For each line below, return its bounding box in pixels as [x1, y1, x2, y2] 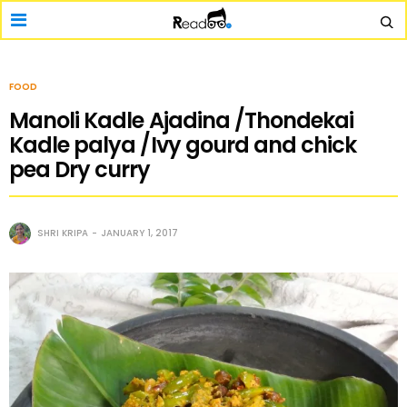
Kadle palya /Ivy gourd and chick [9, 130, 357, 160]
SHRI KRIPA [37, 226, 88, 240]
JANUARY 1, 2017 [101, 226, 178, 240]
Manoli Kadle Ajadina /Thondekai [9, 105, 354, 135]
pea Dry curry [9, 154, 151, 184]
